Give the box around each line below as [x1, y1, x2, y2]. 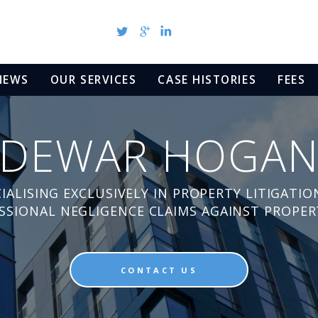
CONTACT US [121, 264, 197, 275]
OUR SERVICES [50, 72, 137, 87]
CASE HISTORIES [158, 72, 257, 87]
